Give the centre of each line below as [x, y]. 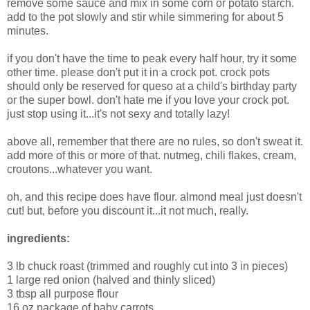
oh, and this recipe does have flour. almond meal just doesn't [154, 197]
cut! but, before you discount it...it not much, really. [128, 211]
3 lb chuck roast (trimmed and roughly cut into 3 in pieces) [147, 266]
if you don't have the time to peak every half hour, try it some [152, 59]
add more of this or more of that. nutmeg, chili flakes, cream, [152, 156]
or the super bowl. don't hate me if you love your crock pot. [148, 100]
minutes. [29, 31]
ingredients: [38, 239]
